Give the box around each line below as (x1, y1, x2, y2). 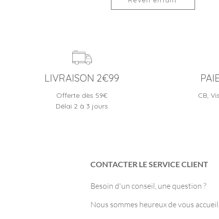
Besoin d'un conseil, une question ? (90, 181, 206, 191)
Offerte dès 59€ (56, 91, 108, 100)
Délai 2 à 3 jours (56, 102, 108, 110)
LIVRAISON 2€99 (44, 72, 119, 84)
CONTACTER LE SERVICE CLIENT (90, 159, 208, 169)
